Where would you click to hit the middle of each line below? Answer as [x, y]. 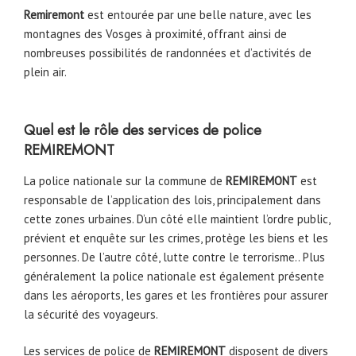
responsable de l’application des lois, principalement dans [172, 199]
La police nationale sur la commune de [125, 180]
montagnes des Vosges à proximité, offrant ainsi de [155, 33]
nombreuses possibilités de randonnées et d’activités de [168, 52]
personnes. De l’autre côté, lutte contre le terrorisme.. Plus [174, 257]
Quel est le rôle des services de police [143, 131]
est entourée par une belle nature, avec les [199, 14]
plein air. [45, 72]
